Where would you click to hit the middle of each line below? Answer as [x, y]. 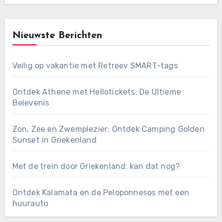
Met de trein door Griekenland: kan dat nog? [96, 166]
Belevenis [31, 103]
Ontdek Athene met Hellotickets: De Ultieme [96, 92]
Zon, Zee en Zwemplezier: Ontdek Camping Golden [108, 129]
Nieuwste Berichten [57, 35]
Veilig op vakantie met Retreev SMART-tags [95, 65]
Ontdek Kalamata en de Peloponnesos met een [101, 192]
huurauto [30, 203]
